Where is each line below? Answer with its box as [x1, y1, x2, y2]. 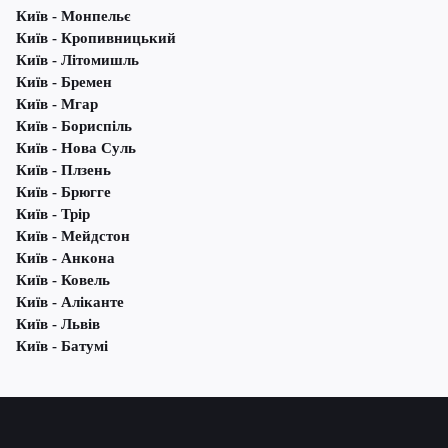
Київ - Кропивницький [16, 30, 176, 47]
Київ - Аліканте [16, 294, 124, 311]
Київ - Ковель [16, 272, 110, 289]
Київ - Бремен [16, 74, 112, 91]
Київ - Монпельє [16, 8, 130, 25]
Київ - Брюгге [16, 184, 111, 201]
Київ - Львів [16, 316, 100, 333]
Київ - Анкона [16, 250, 115, 267]
